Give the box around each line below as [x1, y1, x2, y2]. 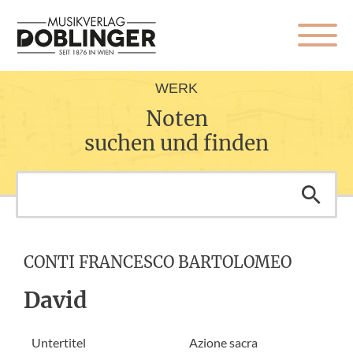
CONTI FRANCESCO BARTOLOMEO [24, 252, 292, 272]
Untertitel [32, 335, 86, 350]
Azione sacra [189, 335, 258, 350]
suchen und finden [84, 130, 269, 156]
